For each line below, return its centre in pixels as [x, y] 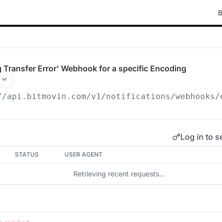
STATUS [27, 154]
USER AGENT [84, 154]
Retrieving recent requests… [119, 174]
